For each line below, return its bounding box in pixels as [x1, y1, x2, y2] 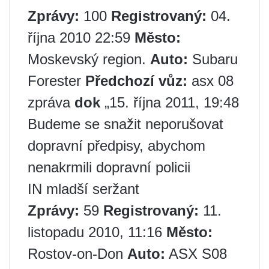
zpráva [28, 94, 74, 111]
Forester [28, 73, 85, 89]
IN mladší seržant [28, 181, 139, 198]
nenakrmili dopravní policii [28, 159, 190, 176]
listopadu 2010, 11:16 [28, 224, 166, 241]
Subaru [188, 51, 238, 68]
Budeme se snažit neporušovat [28, 116, 223, 133]
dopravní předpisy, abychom [28, 138, 205, 154]
